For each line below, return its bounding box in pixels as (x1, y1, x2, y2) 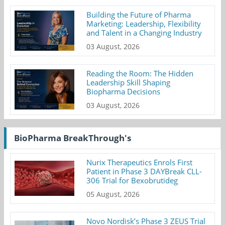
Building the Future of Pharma (86, 9, 191, 20)
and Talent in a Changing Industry (86, 27, 202, 38)
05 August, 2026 (86, 189, 140, 199)
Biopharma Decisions (86, 86, 161, 96)
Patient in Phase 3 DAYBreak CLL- (86, 166, 202, 176)
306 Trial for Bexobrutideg (86, 175, 178, 185)
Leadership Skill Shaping (86, 77, 171, 87)
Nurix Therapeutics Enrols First (86, 157, 193, 167)
